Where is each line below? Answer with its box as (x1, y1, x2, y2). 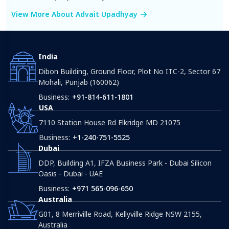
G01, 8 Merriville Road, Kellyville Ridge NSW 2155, (38, 209, 202, 219)
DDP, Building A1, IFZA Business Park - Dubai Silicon (38, 157, 212, 168)
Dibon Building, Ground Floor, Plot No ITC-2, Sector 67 (38, 66, 220, 76)
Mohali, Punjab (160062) (38, 77, 119, 87)
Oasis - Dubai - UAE (38, 168, 103, 178)
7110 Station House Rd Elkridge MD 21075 (39, 117, 180, 127)
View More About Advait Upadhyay (11, 9, 138, 19)
